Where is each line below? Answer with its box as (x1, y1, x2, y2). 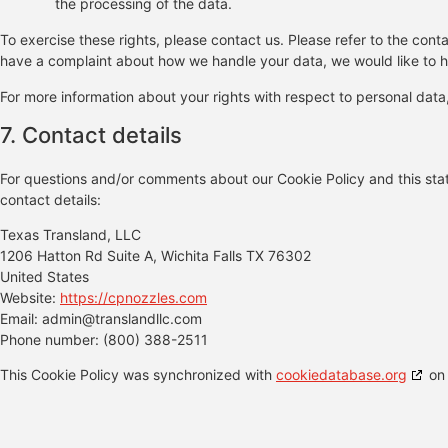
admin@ (42, 309, 95, 327)
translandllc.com (95, 309, 202, 327)
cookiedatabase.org (276, 366, 407, 384)
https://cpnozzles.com (60, 288, 207, 306)
